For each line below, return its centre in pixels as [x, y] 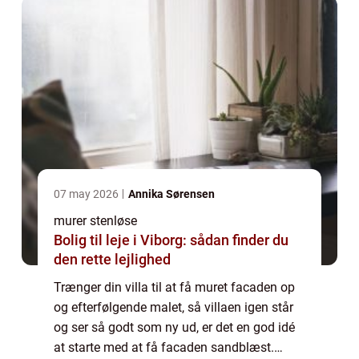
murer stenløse [95, 221]
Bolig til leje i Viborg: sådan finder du [171, 240]
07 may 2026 [87, 194]
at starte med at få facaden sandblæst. [164, 348]
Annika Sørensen [171, 194]
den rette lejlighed [112, 260]
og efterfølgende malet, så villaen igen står [173, 308]
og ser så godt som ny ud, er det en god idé [174, 328]
